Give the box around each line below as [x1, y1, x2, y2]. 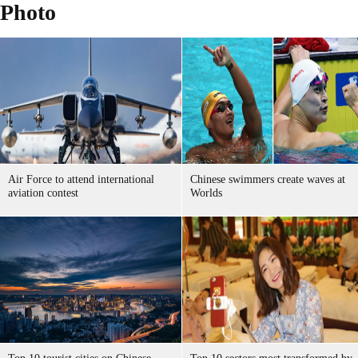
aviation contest [8, 187, 78, 199]
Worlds [190, 187, 222, 199]
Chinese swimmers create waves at [190, 173, 345, 185]
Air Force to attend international [8, 173, 154, 185]
